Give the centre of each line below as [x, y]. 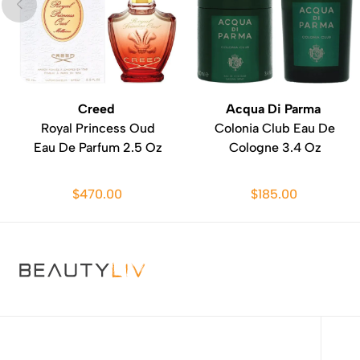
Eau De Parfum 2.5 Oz [98, 147]
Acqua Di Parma [275, 109]
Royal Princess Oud [98, 128]
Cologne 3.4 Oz [275, 147]
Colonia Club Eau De [275, 128]
